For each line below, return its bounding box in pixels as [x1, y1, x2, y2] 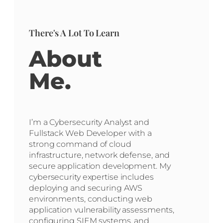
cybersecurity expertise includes [29, 172, 154, 182]
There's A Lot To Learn [29, 27, 119, 39]
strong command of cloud [29, 139, 131, 149]
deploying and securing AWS [29, 183, 143, 193]
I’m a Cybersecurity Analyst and [29, 117, 149, 127]
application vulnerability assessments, [29, 205, 175, 215]
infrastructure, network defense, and [29, 150, 170, 160]
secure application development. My [29, 161, 171, 171]
